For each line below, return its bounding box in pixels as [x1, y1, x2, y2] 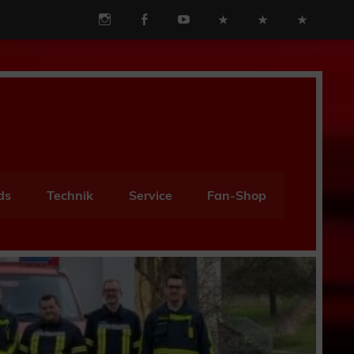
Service [128, 187, 172, 204]
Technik [46, 187, 93, 204]
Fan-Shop [207, 187, 267, 204]
